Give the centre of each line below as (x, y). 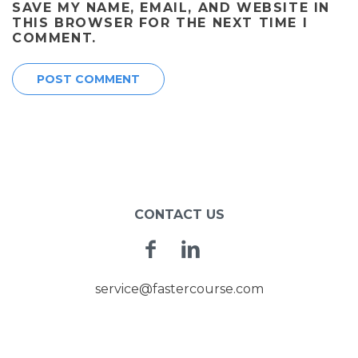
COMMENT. (54, 38)
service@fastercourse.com (179, 289)
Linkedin (247, 248)
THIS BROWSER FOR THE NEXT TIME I (160, 22)
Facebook (211, 248)
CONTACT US (179, 215)
